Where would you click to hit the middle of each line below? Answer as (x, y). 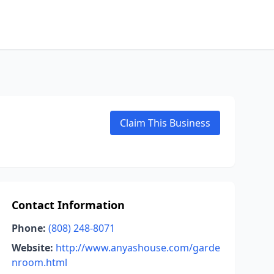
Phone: (28, 228)
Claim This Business (165, 123)
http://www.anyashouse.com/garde (138, 248)
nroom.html (39, 262)
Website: (32, 248)
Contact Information (68, 205)
